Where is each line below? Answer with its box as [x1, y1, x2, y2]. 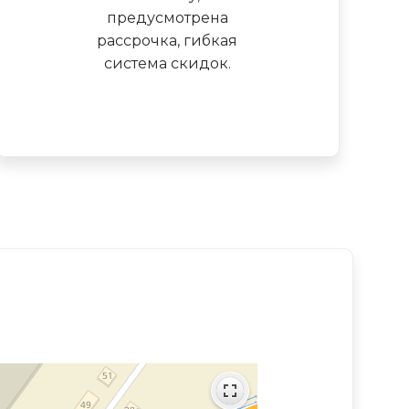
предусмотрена [106, 8, 228, 26]
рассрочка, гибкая [97, 31, 238, 49]
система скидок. [103, 54, 231, 72]
